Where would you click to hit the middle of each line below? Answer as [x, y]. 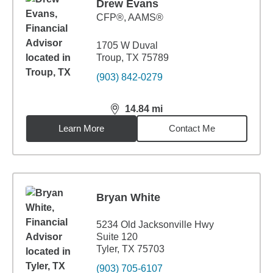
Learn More [82, 128]
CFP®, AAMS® [130, 17]
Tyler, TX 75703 [130, 249]
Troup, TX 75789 [133, 58]
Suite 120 [117, 237]
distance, [132, 114]
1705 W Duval [127, 45]
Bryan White [128, 197]
